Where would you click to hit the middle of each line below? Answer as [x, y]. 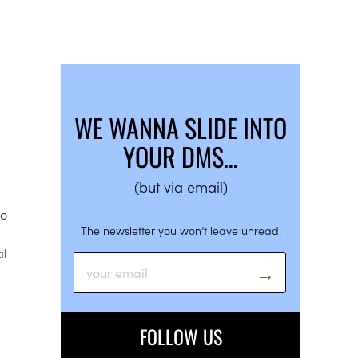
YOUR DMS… [181, 156]
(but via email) [181, 186]
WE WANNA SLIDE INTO [181, 127]
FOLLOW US [181, 336]
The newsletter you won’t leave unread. [181, 230]
